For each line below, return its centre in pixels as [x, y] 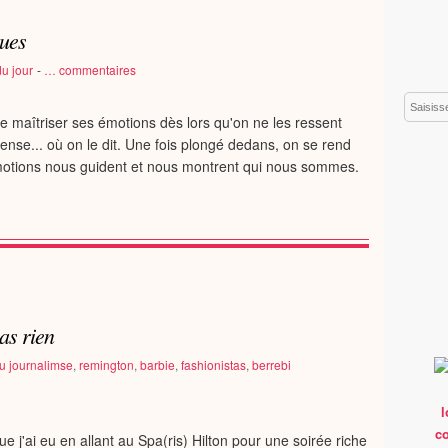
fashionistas [213, 364]
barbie [157, 364]
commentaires [96, 69]
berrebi [271, 364]
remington [106, 364]
